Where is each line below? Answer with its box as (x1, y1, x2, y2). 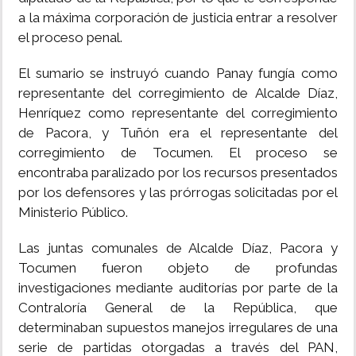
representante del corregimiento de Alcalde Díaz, (18, 85, 338, 101)
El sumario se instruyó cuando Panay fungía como (18, 65, 338, 81)
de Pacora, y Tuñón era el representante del (18, 125, 338, 141)
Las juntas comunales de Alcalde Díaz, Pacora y (18, 240, 338, 256)
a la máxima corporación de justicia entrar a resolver (18, 10, 338, 25)
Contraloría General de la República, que (18, 300, 338, 315)
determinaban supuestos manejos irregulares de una (18, 319, 338, 335)
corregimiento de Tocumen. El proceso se (18, 145, 338, 161)
